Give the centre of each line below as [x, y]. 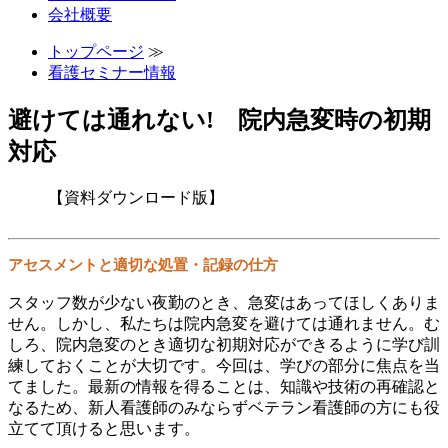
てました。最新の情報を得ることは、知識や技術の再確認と [224, 386]
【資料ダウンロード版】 [136, 197]
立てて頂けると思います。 [104, 428]
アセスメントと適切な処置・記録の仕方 [143, 264]
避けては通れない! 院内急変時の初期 [219, 119]
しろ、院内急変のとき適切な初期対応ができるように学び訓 [224, 344]
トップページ [96, 51]
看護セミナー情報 [112, 72]
